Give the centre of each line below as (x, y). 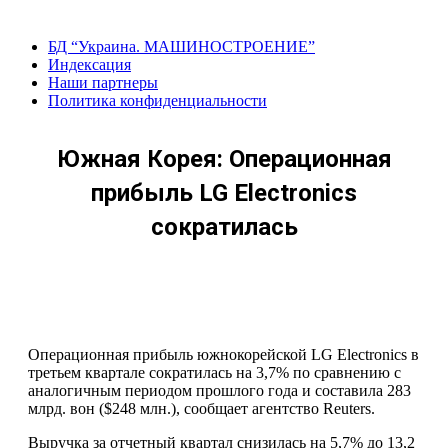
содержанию (50, 55)
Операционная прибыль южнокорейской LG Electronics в (223, 355)
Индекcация (89, 64)
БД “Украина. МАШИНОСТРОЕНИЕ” (181, 46)
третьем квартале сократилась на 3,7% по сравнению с (214, 373)
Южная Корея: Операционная (224, 159)
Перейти (36, 19)
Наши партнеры (103, 82)
